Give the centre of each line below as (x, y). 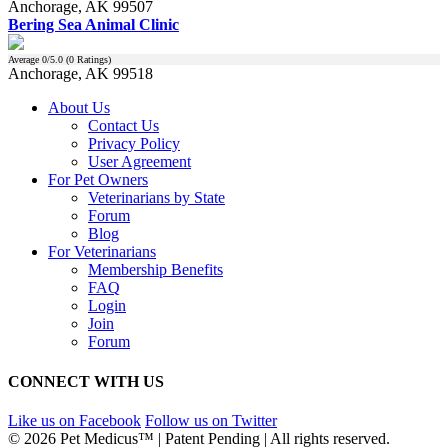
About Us (79, 108)
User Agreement (139, 162)
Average (25, 60)
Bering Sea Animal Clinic (93, 25)
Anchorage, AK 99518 (80, 74)
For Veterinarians (102, 252)
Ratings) (92, 60)
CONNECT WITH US (86, 381)
